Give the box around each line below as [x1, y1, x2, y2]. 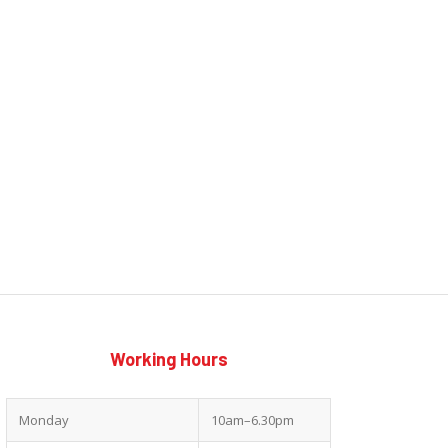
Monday [19, 411, 69, 430]
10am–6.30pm [211, 411, 294, 430]
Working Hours [109, 348, 228, 371]
